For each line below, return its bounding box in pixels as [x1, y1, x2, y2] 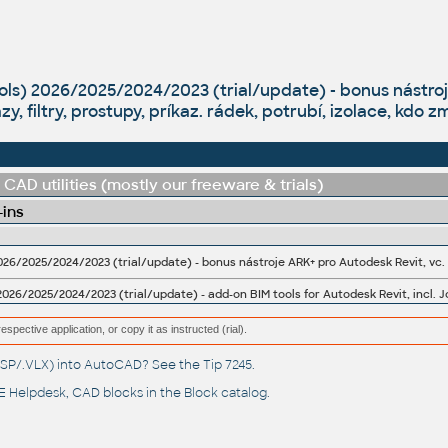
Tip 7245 [202, 357, 252, 374]
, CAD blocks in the [65, 385, 184, 402]
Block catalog [183, 385, 267, 402]
